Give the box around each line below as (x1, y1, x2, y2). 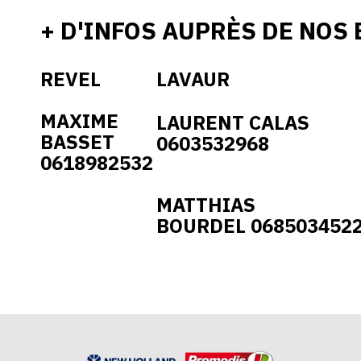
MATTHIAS (156, 191, 255, 218)
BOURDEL (156, 212, 251, 239)
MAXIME (40, 107, 118, 134)
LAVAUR (156, 65, 230, 92)
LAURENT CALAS (156, 109, 309, 135)
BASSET (40, 128, 114, 155)
